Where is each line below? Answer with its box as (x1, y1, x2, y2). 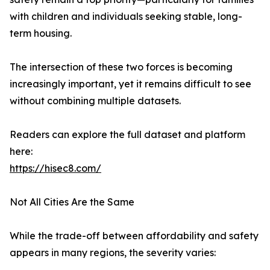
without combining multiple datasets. (10, 95, 181, 107)
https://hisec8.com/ (10, 162, 101, 175)
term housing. (10, 27, 72, 40)
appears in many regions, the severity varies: (10, 246, 216, 259)
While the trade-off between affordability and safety (10, 230, 259, 242)
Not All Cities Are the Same (10, 196, 134, 209)
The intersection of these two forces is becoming (10, 61, 233, 74)
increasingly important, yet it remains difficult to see (10, 78, 251, 90)
